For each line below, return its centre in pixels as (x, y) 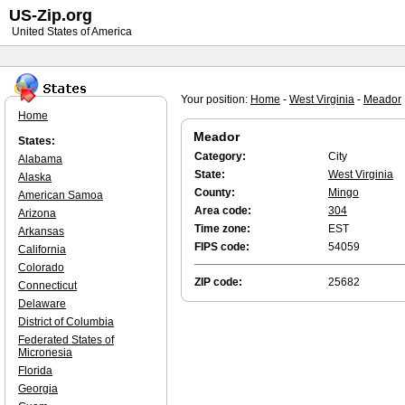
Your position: (216, 99)
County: (215, 193)
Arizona (37, 213)
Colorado (41, 268)
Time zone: (222, 229)
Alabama (40, 159)
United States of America (71, 32)
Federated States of (66, 340)
